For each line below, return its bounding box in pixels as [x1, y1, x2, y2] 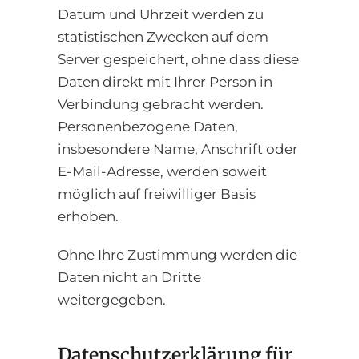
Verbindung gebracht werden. [58, 95, 264, 112]
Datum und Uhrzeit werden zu [58, 6, 264, 22]
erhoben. [58, 208, 119, 224]
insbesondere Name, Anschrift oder [58, 140, 298, 157]
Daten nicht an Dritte [58, 268, 201, 285]
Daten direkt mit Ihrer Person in [58, 73, 272, 90]
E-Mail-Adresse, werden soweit [58, 163, 267, 179]
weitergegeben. [58, 291, 166, 308]
